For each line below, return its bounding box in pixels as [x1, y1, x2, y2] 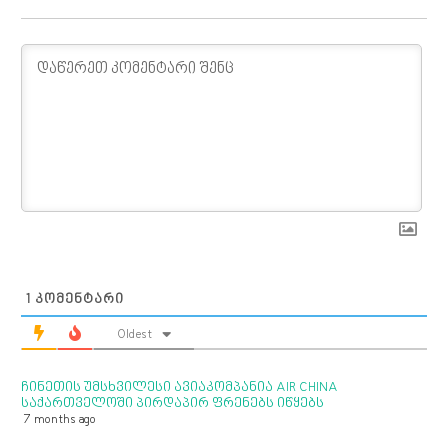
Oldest [117, 327, 152, 344]
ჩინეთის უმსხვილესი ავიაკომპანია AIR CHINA [21, 380, 338, 397]
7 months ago [21, 412, 96, 429]
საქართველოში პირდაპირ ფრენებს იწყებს [21, 396, 324, 413]
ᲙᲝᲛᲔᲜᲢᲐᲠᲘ [31, 292, 124, 309]
